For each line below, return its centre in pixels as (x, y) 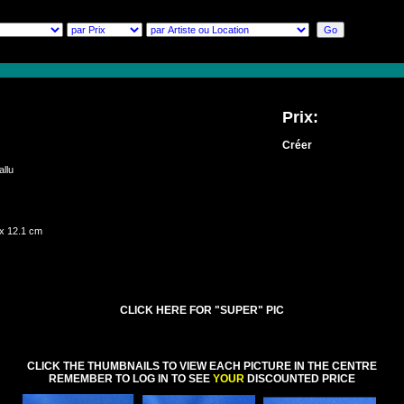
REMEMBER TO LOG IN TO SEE (131, 379)
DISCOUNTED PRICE (300, 379)
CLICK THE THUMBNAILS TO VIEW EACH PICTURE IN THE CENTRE (202, 366)
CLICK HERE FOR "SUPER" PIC (202, 310)
